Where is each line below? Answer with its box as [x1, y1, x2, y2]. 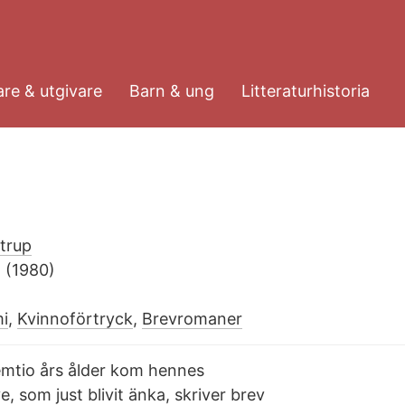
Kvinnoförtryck [17, 309, 133, 329]
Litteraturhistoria [241, 80, 370, 100]
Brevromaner [142, 309, 242, 329]
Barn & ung [129, 80, 214, 100]
